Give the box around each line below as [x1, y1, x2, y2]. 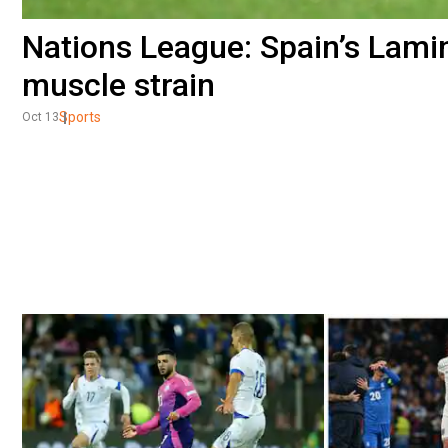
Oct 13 [22, 109, 59, 124]
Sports [59, 108, 101, 125]
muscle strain [22, 65, 215, 104]
